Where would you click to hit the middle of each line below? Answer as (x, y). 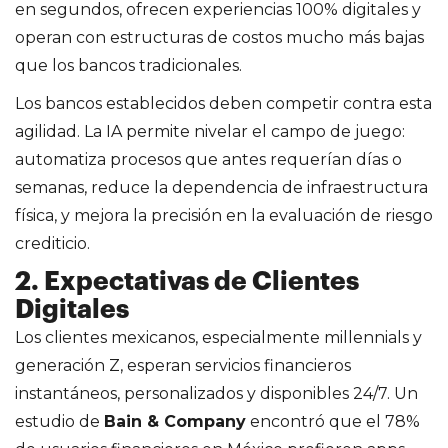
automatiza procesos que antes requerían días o (208, 159)
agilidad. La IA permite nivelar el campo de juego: (210, 131)
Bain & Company (175, 421)
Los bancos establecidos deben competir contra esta (223, 103)
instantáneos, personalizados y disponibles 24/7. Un (216, 393)
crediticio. (52, 243)
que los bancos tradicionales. (128, 65)
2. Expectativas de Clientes (187, 281)
